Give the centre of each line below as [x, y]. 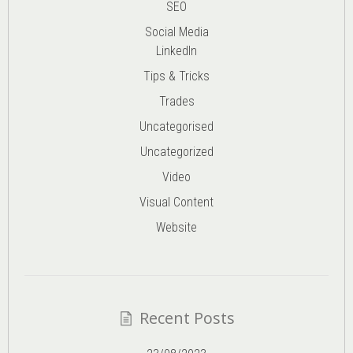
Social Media [176, 32]
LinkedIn [176, 50]
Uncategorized [176, 151]
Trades [176, 101]
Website [176, 227]
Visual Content [176, 202]
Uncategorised [176, 126]
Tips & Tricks [176, 76]
